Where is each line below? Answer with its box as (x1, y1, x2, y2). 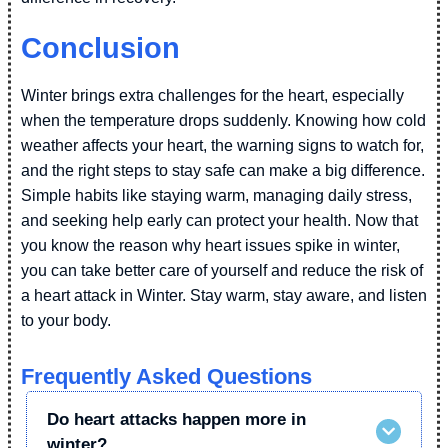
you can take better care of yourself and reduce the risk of (21, 261, 423, 279)
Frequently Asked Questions (21, 363, 312, 389)
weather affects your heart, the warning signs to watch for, (21, 136, 424, 154)
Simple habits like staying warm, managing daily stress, (21, 186, 412, 204)
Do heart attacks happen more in (47, 408, 306, 429)
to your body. (21, 311, 111, 329)
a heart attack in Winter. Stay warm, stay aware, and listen (21, 286, 427, 304)
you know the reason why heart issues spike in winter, (21, 236, 400, 254)
